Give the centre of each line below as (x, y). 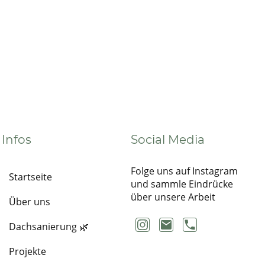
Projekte (27, 251)
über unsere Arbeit (173, 197)
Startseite (30, 177)
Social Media (168, 139)
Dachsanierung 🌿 (49, 226)
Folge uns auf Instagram (185, 171)
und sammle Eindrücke (182, 184)
